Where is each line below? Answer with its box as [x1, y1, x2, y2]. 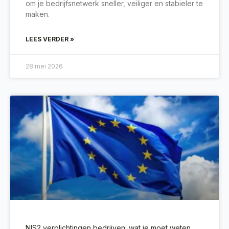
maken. [26, 9, 50, 18]
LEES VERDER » [26, 35, 74, 43]
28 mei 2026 [26, 62, 63, 70]
